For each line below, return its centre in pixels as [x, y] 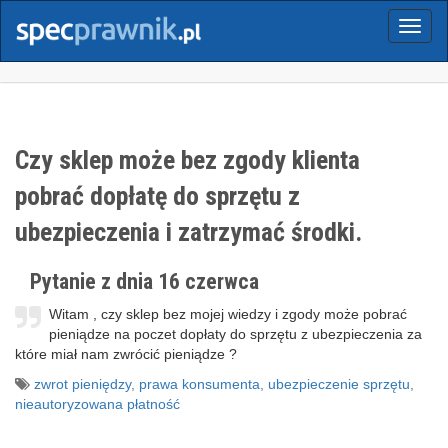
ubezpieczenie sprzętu [339, 384]
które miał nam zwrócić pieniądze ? [126, 354]
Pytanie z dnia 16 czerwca [144, 281]
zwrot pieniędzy [82, 384]
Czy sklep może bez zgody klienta [187, 160]
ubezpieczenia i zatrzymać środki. [188, 232]
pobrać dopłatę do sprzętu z [157, 196]
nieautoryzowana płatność [97, 404]
